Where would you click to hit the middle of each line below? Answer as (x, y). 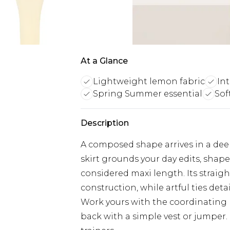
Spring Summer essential (148, 94)
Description (105, 123)
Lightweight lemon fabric (149, 81)
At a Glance (104, 61)
